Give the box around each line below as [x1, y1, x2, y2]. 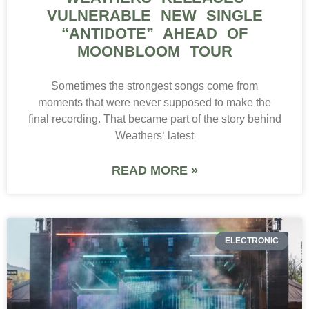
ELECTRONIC [224, 236, 279, 246]
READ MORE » [111, 163, 198, 178]
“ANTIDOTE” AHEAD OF [61, 25, 248, 43]
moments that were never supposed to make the [38, 97, 271, 109]
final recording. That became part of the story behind [28, 113, 281, 126]
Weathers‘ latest [115, 130, 194, 142]
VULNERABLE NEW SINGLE [46, 7, 263, 25]
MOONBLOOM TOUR [77, 43, 232, 61]
